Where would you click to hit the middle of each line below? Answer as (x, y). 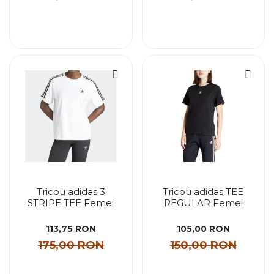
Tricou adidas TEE (203, 191)
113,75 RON (71, 229)
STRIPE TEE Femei (71, 202)
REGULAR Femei (203, 202)
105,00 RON (203, 229)
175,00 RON (71, 245)
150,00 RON (203, 245)
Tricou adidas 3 (71, 191)
